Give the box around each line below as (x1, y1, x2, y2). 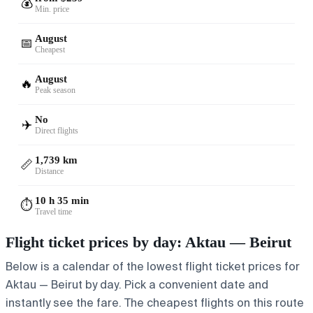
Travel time (35, 206, 72, 217)
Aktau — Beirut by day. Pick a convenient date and (6, 277, 268, 292)
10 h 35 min (35, 194, 89, 206)
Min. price (35, 3, 69, 14)
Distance (35, 166, 64, 176)
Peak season (35, 85, 75, 95)
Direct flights (35, 125, 78, 136)
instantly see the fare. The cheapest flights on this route (6, 295, 304, 310)
